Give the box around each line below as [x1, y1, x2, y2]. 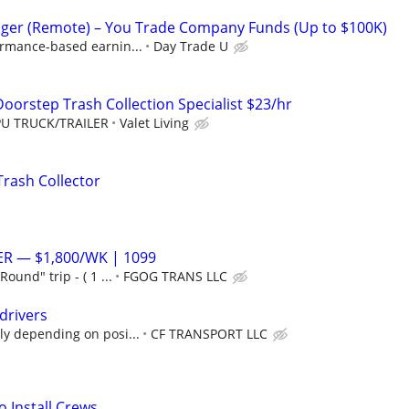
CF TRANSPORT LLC [151, 324, 267, 342]
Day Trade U [153, 37, 228, 55]
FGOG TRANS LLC [123, 267, 227, 286]
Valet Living [120, 113, 189, 131]
